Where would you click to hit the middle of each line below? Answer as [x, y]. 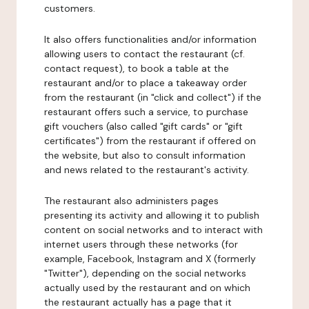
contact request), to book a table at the [137, 68]
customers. [70, 8]
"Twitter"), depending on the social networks [145, 273]
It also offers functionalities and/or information [150, 39]
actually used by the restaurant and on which [147, 288]
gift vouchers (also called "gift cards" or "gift [143, 126]
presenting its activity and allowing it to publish [152, 215]
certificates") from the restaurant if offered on [150, 141]
